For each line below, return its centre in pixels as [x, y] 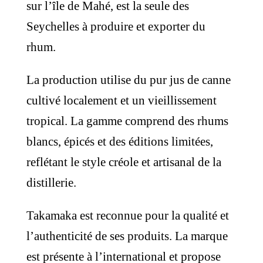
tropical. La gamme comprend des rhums [127, 121]
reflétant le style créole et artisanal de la [124, 162]
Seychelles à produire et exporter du [116, 26]
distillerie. [51, 183]
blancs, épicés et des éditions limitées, [119, 141]
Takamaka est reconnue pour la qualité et [127, 215]
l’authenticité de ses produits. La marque [127, 236]
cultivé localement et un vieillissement [121, 100]
